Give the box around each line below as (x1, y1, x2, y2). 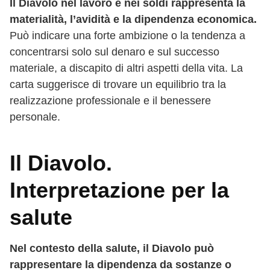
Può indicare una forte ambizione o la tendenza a (10, 29, 245, 42)
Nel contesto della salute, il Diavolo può (10, 242, 214, 254)
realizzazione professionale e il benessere (10, 94, 211, 107)
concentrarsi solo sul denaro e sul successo (10, 45, 219, 58)
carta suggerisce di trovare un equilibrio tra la (10, 78, 226, 90)
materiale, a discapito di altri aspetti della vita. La (10, 61, 243, 74)
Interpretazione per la (10, 177, 229, 202)
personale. (10, 110, 60, 123)
